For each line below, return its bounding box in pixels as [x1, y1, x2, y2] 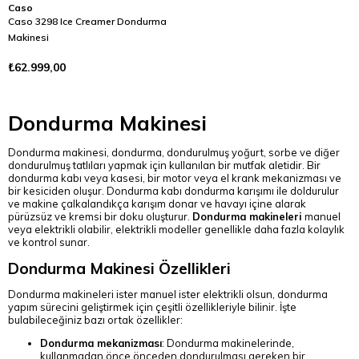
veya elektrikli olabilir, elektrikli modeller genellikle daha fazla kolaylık [8, 222, 345, 236]
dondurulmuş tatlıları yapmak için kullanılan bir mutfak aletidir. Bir [8, 158, 321, 171]
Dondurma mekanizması [40, 337, 162, 350]
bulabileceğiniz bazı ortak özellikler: [8, 313, 183, 327]
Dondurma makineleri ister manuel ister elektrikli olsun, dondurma [8, 288, 328, 301]
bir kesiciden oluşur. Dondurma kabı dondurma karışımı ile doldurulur [8, 184, 339, 197]
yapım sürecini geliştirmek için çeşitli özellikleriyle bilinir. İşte [8, 301, 296, 314]
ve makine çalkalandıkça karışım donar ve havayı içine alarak [8, 196, 306, 210]
